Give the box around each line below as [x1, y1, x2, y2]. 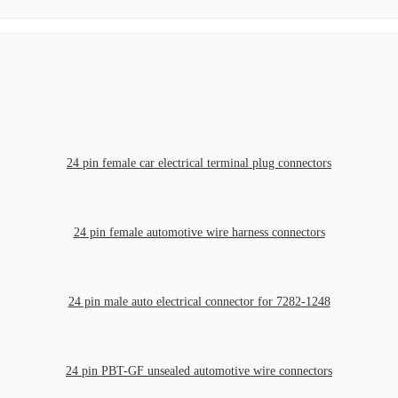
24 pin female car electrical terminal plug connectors [67, 155, 331, 170]
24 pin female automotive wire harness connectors [73, 225, 325, 239]
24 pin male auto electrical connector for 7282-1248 [68, 294, 330, 308]
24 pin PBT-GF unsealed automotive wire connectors [66, 363, 332, 378]
